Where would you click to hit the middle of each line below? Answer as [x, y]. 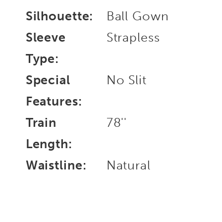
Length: [49, 144]
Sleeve [46, 37]
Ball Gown [138, 16]
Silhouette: [59, 16]
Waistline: [56, 165]
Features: [54, 101]
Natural [128, 165]
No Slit [126, 80]
